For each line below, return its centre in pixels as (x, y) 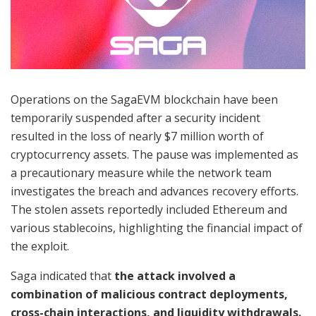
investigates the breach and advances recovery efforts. (154, 191)
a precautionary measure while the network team (141, 172)
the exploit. (40, 246)
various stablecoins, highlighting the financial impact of (157, 227)
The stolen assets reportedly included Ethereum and (149, 209)
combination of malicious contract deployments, (149, 294)
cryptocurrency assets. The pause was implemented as (154, 154)
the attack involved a (175, 275)
